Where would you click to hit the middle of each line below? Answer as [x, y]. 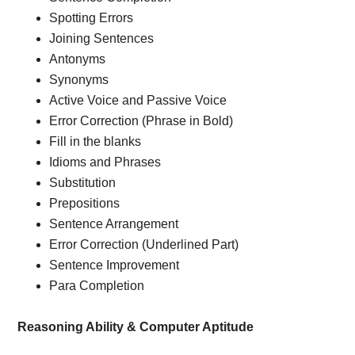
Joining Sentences [102, 38]
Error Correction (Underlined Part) [144, 244]
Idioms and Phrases [105, 162]
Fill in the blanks [95, 141]
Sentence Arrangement [114, 224]
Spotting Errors [92, 18]
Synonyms [79, 80]
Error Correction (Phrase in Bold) [141, 121]
